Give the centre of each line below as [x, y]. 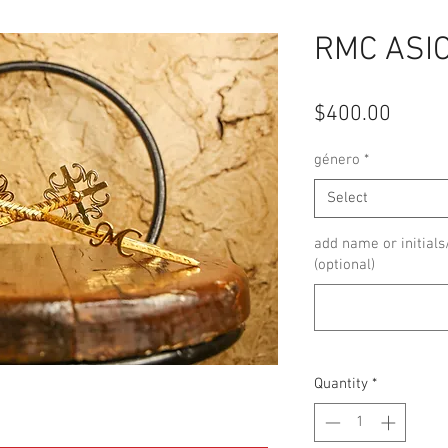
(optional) [344, 265]
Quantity [341, 384]
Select [347, 198]
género [337, 160]
